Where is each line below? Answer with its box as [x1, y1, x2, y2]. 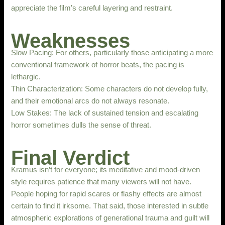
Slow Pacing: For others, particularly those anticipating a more [11, 48, 213, 57]
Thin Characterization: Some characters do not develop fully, [11, 84, 208, 93]
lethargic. [11, 72, 41, 81]
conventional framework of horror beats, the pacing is [11, 60, 185, 69]
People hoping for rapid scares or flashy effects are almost [11, 189, 202, 198]
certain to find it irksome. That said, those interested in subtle [11, 201, 209, 210]
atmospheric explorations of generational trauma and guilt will [11, 213, 210, 222]
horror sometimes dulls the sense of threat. [11, 121, 152, 129]
